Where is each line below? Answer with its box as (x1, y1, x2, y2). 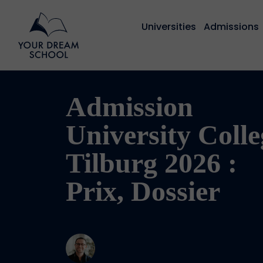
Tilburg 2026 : (66, 147, 237, 178)
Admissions (203, 20, 259, 33)
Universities (141, 20, 197, 33)
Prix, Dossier (66, 176, 220, 207)
